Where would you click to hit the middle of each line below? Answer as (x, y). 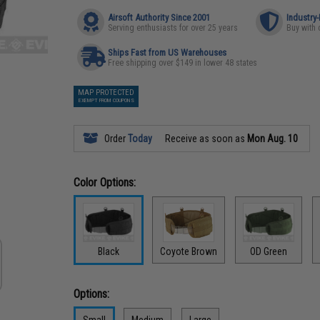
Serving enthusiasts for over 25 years (173, 28)
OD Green (269, 251)
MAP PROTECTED (106, 92)
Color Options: (105, 182)
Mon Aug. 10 (273, 139)
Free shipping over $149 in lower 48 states (183, 63)
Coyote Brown (189, 251)
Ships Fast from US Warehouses (167, 52)
